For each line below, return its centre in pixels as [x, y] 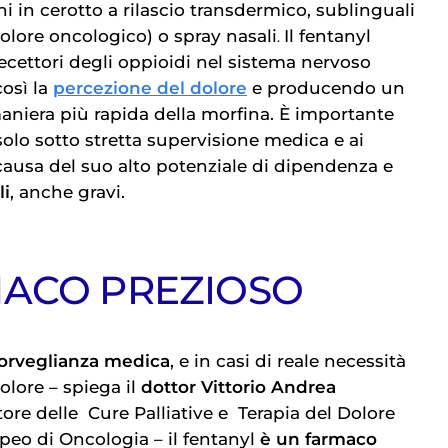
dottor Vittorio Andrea [239, 386]
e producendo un [326, 88]
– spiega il [93, 386]
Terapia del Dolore [317, 412]
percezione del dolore [150, 88]
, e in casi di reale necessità [288, 360]
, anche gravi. [70, 192]
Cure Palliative [151, 412]
